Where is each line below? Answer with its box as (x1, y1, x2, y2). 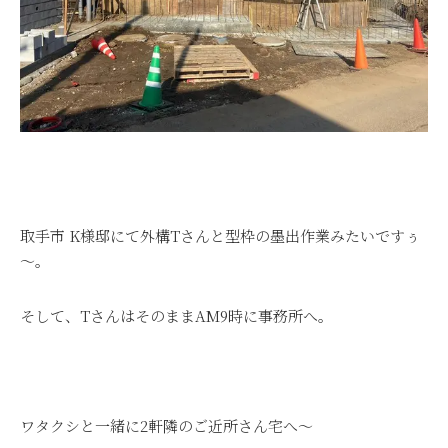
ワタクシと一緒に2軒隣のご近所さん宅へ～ (20, 415, 313, 436)
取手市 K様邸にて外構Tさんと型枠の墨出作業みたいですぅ (20, 225, 420, 246)
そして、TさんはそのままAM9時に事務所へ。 (20, 305, 333, 326)
